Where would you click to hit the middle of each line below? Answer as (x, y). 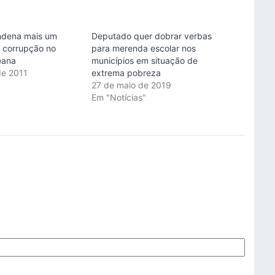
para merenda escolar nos (143, 48)
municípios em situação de (144, 61)
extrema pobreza (126, 73)
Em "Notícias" (118, 98)
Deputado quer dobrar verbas (151, 36)
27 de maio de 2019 (131, 85)
